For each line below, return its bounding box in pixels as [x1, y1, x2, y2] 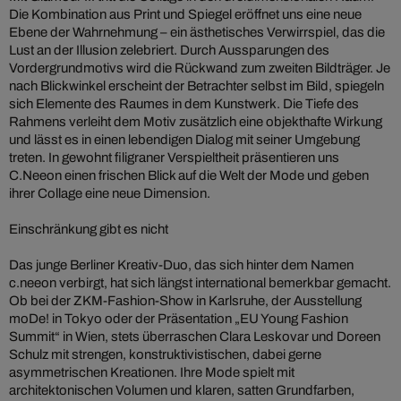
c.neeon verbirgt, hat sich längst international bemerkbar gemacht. [9, 276, 391, 291]
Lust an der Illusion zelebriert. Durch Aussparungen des [9, 43, 329, 58]
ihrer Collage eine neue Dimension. [9, 186, 210, 201]
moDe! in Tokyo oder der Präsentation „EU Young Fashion [9, 311, 348, 327]
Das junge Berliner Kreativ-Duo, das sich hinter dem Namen [9, 258, 354, 273]
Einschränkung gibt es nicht [9, 222, 168, 237]
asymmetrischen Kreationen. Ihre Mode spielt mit [9, 365, 294, 380]
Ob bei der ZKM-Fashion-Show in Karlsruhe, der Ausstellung [9, 294, 362, 309]
